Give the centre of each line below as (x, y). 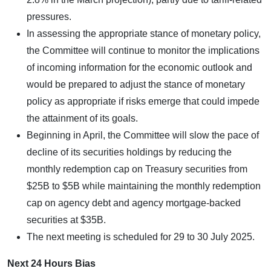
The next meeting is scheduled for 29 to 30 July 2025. (141, 237)
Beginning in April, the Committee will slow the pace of (143, 135)
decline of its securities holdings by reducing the (129, 152)
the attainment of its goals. (82, 118)
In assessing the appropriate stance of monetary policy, (144, 33)
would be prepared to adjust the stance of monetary (136, 84)
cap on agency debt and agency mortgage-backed (134, 203)
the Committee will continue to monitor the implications (143, 50)
